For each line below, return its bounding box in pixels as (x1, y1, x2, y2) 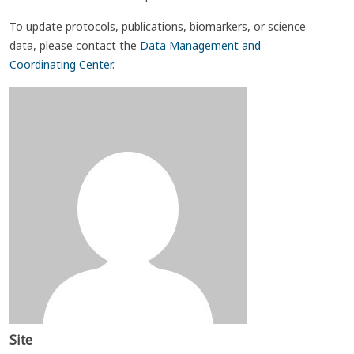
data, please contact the (9, 38, 140, 53)
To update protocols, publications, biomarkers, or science (9, 19, 306, 34)
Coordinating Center (9, 57, 112, 72)
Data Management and (140, 38, 261, 53)
